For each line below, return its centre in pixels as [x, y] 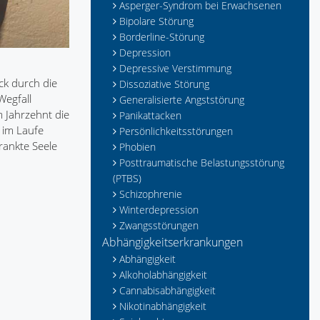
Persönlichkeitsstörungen [176, 131]
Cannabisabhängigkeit [167, 290]
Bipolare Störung [156, 21]
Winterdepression [159, 210]
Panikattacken [150, 115]
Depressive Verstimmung [175, 68]
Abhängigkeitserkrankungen [172, 242]
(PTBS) [127, 178]
